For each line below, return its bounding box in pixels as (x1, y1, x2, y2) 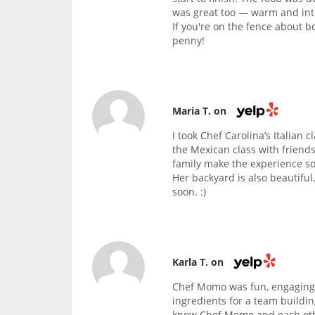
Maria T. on (172, 103, 230, 117)
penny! (172, 33, 205, 47)
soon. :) (172, 185, 207, 199)
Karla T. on (172, 255, 227, 269)
